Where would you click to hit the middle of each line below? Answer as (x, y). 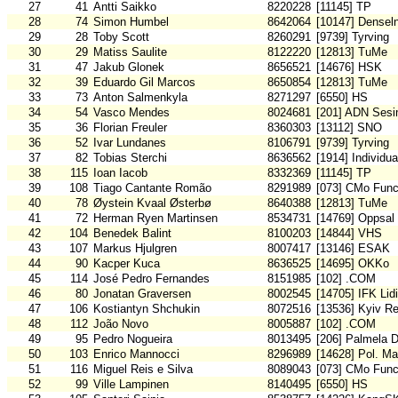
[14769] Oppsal (355, 219)
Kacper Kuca (127, 264)
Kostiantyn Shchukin (147, 309)
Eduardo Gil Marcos (144, 83)
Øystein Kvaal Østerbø (152, 203)
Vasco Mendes (131, 113)
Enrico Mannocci (136, 354)
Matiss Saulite (130, 52)
